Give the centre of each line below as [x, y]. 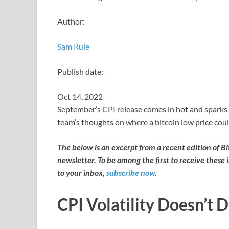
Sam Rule [73, 46]
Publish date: [80, 71]
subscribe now [131, 172]
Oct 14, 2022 [80, 96]
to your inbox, [82, 172]
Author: [71, 21]
